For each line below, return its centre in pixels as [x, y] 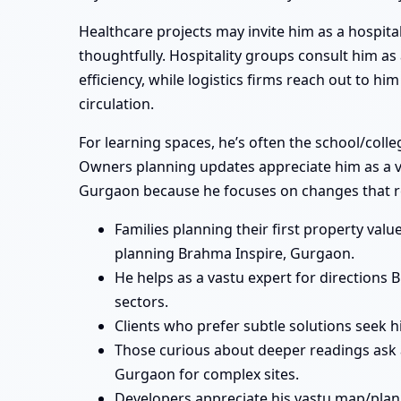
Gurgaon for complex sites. [207, 375]
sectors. [141, 302]
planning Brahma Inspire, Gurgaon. [235, 254]
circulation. [116, 104]
